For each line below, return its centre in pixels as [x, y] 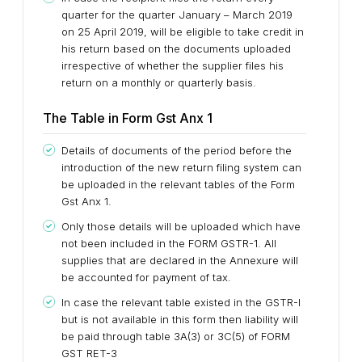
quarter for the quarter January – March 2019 [177, 14]
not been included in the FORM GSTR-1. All [169, 243]
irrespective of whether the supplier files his [173, 65]
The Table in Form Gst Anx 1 [128, 118]
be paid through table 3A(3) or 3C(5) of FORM [176, 336]
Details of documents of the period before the [177, 150]
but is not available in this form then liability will [180, 319]
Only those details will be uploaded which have [181, 226]
